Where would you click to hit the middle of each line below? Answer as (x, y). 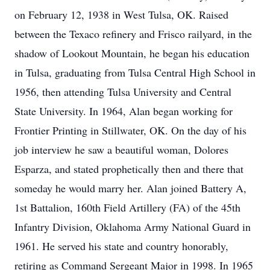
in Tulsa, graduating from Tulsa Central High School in (135, 72)
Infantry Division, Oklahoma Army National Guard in (133, 227)
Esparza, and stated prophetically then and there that (129, 169)
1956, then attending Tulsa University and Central (123, 92)
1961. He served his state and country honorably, (121, 246)
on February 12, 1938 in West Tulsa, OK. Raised (121, 14)
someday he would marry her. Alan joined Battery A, (130, 188)
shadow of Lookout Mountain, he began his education (132, 53)
